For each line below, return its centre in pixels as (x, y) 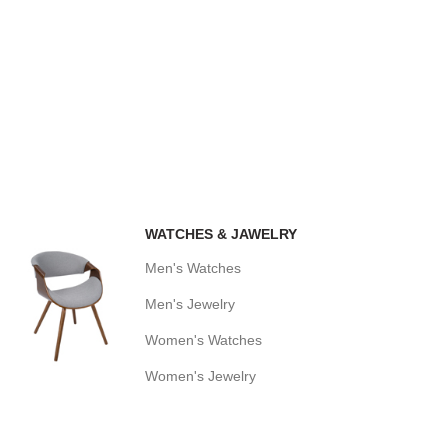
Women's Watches (203, 340)
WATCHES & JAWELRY (221, 234)
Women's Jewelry (200, 376)
